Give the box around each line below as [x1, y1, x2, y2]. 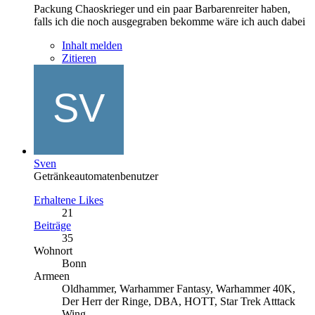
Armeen [34, 269, 70, 282]
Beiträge [34, 219, 71, 231]
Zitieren [62, 51, 96, 64]
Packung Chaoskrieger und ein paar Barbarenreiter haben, [34, 2, 290, 15]
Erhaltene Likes [34, 193, 103, 206]
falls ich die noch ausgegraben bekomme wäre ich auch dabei [34, 15, 305, 27]
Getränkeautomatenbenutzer [34, 169, 158, 182]
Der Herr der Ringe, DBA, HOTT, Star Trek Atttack [62, 295, 295, 307]
